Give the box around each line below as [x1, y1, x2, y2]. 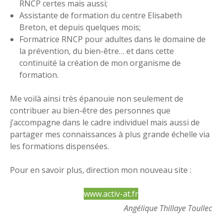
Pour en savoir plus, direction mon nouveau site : [10, 165, 191, 176]
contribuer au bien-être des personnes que [10, 105, 170, 116]
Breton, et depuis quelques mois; [19, 22, 141, 33]
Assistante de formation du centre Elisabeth [19, 10, 182, 21]
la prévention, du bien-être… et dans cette [19, 46, 174, 57]
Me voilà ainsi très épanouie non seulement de [10, 93, 183, 105]
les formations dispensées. [10, 141, 109, 152]
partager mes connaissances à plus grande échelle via [10, 129, 210, 140]
